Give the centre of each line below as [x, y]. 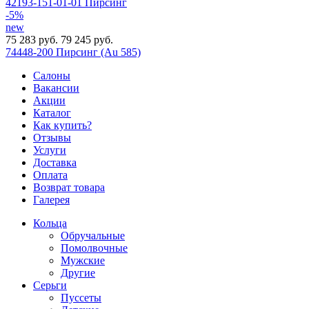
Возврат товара [69, 187]
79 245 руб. [87, 39]
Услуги [50, 150]
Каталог [52, 112]
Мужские [83, 260]
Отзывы [52, 137]
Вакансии [56, 88]
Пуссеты [81, 297]
